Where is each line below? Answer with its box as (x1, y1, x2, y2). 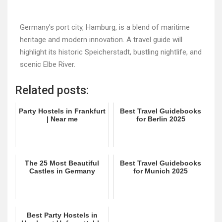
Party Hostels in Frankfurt (18, 107, 106, 115)
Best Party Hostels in (26, 211, 98, 219)
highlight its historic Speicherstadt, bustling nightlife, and (20, 48, 202, 56)
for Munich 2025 (133, 167, 188, 175)
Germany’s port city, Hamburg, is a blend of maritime (20, 23, 190, 32)
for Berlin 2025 (136, 115, 185, 123)
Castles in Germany (29, 167, 95, 175)
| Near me (46, 115, 78, 123)
